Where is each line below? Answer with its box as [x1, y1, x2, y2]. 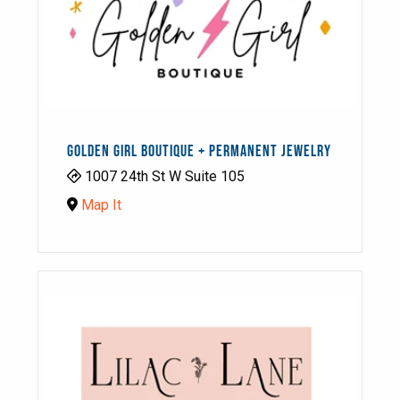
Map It [81, 196, 121, 213]
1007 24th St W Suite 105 [81, 167, 245, 185]
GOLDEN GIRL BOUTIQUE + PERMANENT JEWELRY [67, 141, 331, 161]
